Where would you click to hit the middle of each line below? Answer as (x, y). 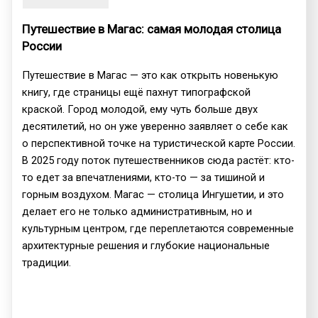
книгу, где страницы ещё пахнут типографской (137, 93)
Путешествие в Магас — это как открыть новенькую (150, 76)
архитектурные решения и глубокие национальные (146, 246)
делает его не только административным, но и (137, 212)
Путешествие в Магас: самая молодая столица (152, 29)
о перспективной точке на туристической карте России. (159, 144)
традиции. (47, 263)
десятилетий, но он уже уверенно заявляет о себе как (155, 127)
